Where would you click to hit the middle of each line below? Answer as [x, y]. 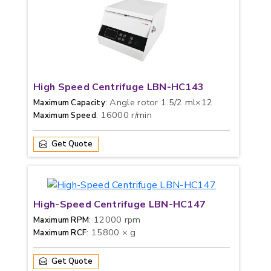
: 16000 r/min [124, 115]
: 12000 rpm [115, 220]
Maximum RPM [61, 220]
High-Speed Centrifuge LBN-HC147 [120, 204]
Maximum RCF [60, 233]
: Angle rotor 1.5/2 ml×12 [159, 102]
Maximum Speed [65, 116]
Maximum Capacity [69, 103]
